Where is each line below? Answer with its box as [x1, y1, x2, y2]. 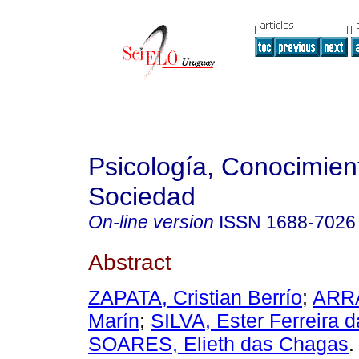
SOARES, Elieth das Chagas [88, 333, 349, 356]
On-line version [88, 212, 214, 232]
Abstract [88, 248, 171, 275]
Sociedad [88, 182, 196, 211]
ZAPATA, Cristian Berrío [88, 286, 302, 309]
